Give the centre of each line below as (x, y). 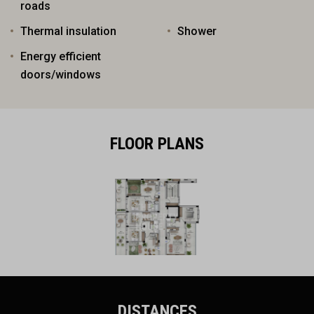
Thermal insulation (68, 31)
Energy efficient (61, 56)
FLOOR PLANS (157, 143)
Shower (197, 31)
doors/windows (61, 74)
